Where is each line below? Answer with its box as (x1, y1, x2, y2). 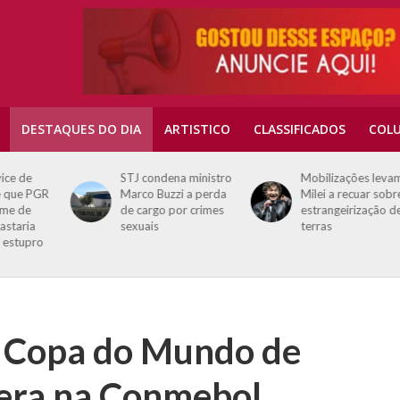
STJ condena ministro (78, 171, 190, 185)
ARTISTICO (164, 121, 230, 137)
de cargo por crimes (78, 203, 182, 217)
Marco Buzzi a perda (78, 187, 185, 201)
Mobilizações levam (259, 171, 362, 185)
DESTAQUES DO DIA (21, 121, 141, 137)
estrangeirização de (259, 203, 362, 217)
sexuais (78, 219, 117, 233)
